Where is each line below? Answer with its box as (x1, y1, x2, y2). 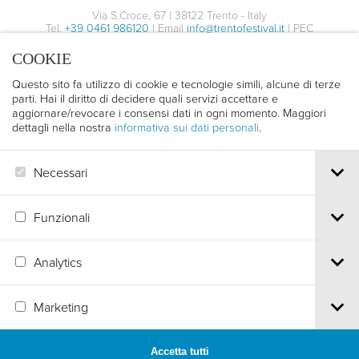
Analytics (34, 252, 82, 271)
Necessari (34, 163, 87, 181)
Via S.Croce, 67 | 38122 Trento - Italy (92, 7, 267, 22)
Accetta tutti (150, 345, 209, 357)
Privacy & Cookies (192, 54, 268, 68)
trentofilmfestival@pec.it (122, 33, 237, 48)
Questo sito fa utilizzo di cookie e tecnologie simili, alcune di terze (12, 75, 341, 91)
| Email (149, 20, 187, 35)
